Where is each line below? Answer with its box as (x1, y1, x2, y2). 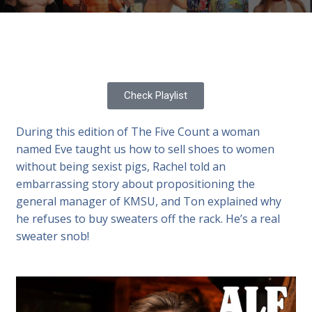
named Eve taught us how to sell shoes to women (16, 141, 275, 157)
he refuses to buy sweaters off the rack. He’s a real (16, 211, 281, 226)
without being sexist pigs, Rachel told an (16, 159, 226, 174)
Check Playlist (124, 89, 188, 102)
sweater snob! (16, 228, 90, 244)
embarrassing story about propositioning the (16, 176, 256, 192)
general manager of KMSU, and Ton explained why (16, 194, 282, 209)
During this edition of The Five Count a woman (16, 124, 260, 139)
